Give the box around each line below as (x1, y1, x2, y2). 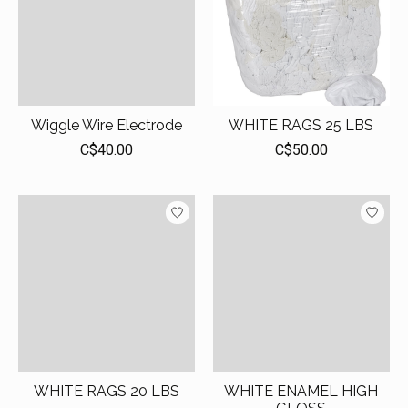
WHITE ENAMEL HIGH (224, 382, 379, 401)
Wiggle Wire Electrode (30, 117, 182, 135)
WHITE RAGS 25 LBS (229, 117, 374, 135)
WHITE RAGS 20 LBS (33, 382, 179, 401)
